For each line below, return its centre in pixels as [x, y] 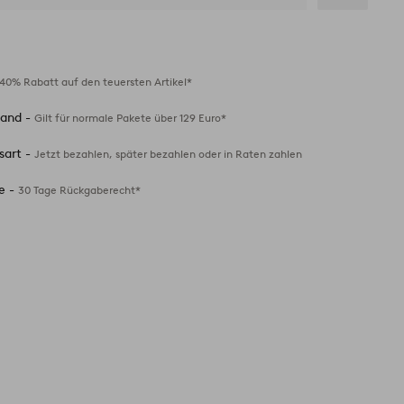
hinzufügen [357, 50]
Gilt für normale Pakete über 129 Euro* [131, 118]
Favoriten [349, 34]
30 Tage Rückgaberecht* [80, 190]
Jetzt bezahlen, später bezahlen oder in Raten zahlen [169, 154]
